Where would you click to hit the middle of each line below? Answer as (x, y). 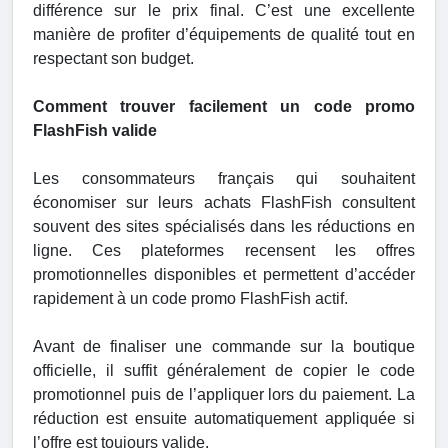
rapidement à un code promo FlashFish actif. (190, 299)
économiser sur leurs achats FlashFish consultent (224, 203)
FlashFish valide (95, 131)
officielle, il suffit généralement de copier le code (224, 371)
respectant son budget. (113, 59)
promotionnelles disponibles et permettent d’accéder (224, 275)
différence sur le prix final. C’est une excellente (224, 11)
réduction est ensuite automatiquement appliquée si (224, 419)
